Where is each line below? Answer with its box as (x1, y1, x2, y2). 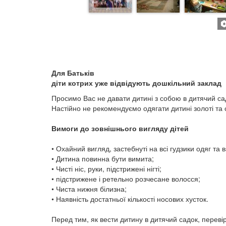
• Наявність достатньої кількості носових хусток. (51, 194, 208, 204)
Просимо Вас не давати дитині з (51, 93, 158, 103)
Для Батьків (51, 68, 94, 78)
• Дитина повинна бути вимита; (51, 153, 154, 163)
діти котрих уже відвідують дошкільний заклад (51, 78, 221, 88)
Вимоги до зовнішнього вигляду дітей (51, 123, 189, 133)
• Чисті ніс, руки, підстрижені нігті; (51, 163, 161, 174)
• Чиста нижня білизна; (51, 184, 127, 194)
